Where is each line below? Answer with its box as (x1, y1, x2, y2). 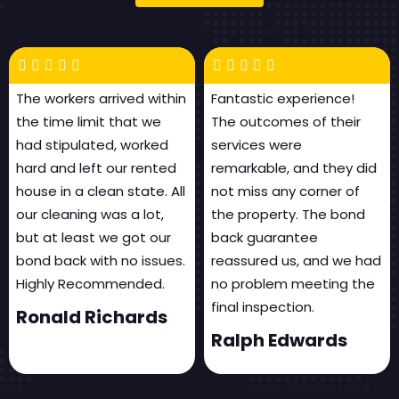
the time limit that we (16, 111, 161, 131)
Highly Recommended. (16, 273, 165, 293)
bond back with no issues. (16, 250, 185, 270)
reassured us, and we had (211, 250, 381, 270)
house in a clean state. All (16, 181, 185, 200)
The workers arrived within (16, 88, 186, 108)
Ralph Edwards (211, 327, 347, 353)
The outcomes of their (211, 111, 361, 131)
